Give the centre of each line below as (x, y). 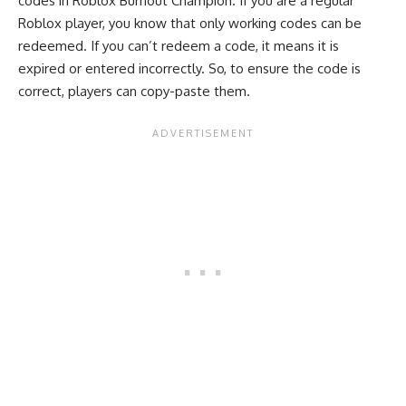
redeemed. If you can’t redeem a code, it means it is (179, 45)
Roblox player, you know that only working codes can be (190, 23)
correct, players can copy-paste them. (134, 91)
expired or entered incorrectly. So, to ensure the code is (189, 68)
